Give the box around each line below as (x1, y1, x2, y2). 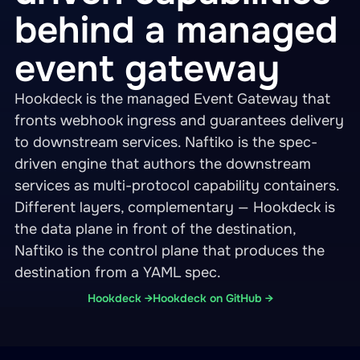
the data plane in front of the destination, (14, 220, 296, 238)
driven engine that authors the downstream (14, 155, 311, 173)
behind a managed (14, 6, 337, 54)
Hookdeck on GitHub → (152, 291, 273, 305)
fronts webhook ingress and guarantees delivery (14, 112, 344, 129)
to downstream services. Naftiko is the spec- (14, 133, 317, 151)
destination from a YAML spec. (14, 264, 221, 281)
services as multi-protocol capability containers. (14, 177, 339, 194)
